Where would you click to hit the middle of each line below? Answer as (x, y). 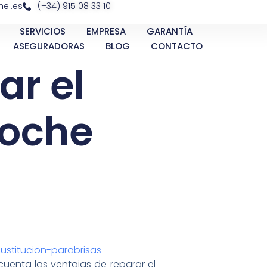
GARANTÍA (169, 31)
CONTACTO (177, 46)
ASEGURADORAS (49, 46)
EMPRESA (106, 31)
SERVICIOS (42, 31)
